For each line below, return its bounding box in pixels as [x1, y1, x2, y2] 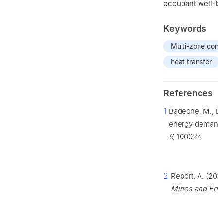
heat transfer [171, 57, 212, 66]
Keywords [163, 23, 206, 34]
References [163, 88, 213, 99]
